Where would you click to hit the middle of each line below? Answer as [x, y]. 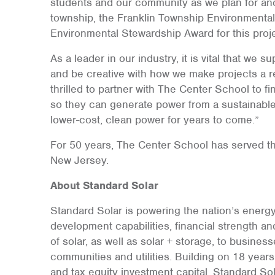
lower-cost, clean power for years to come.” [154, 120]
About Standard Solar [104, 185]
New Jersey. [79, 160]
